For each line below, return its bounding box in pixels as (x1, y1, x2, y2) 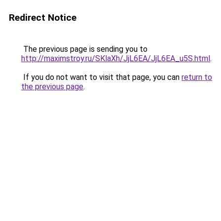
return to (182, 73, 212, 82)
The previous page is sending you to (21, 44, 147, 54)
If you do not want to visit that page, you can (21, 73, 182, 82)
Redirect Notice (9, 12, 76, 23)
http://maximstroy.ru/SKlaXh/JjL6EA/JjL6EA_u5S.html (21, 54, 210, 63)
